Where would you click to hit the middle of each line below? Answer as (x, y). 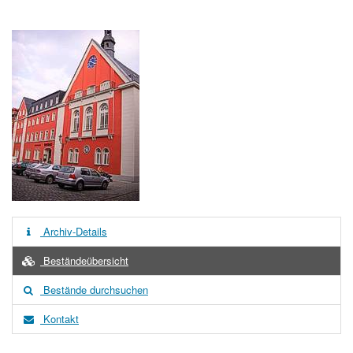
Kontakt (59, 319)
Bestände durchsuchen (94, 290)
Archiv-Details (74, 231)
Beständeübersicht (84, 260)
